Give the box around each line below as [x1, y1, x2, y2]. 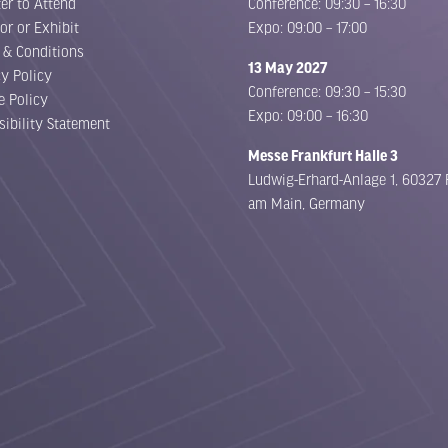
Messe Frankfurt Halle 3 [248, 148, 398, 164]
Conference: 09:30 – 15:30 [248, 84, 406, 100]
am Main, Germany [248, 196, 365, 212]
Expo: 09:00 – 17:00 [248, 20, 367, 36]
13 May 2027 [248, 60, 327, 76]
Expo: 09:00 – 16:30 [248, 108, 368, 124]
